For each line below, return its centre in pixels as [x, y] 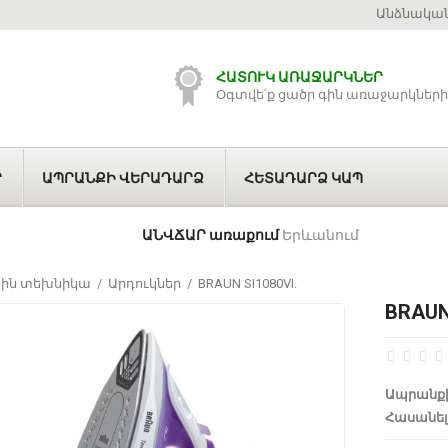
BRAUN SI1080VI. [248, 283]
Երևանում [318, 235]
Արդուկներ [145, 283]
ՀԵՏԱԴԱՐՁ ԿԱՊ [303, 178]
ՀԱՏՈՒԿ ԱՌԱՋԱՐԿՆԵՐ [299, 77]
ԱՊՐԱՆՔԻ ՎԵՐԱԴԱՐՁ [123, 178]
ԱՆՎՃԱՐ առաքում [210, 235]
